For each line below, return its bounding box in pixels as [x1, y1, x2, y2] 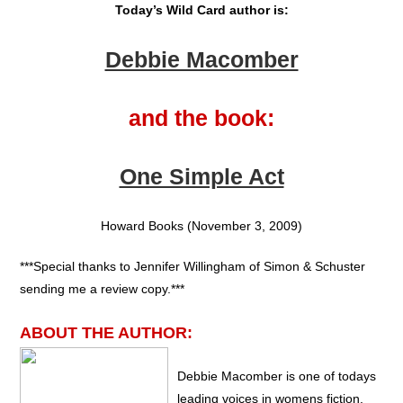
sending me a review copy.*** [20, 281, 185, 296]
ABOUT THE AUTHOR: [20, 323, 193, 342]
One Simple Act [119, 163, 284, 189]
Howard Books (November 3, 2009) [101, 218, 302, 233]
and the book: [129, 104, 274, 130]
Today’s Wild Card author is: [114, 2, 289, 17]
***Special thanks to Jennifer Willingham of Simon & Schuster [20, 258, 366, 273]
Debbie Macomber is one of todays [177, 368, 377, 383]
